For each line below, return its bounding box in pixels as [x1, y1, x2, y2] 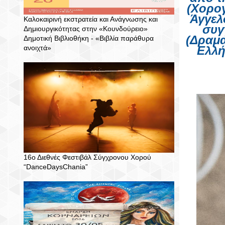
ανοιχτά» [24, 44, 51, 52]
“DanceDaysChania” [24, 163, 88, 171]
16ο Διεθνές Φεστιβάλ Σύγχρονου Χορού [24, 153, 151, 161]
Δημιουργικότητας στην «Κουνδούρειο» [24, 25, 148, 33]
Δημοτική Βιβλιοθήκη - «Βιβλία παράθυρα [24, 34, 154, 42]
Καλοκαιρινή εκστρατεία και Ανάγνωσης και [24, 15, 158, 23]
